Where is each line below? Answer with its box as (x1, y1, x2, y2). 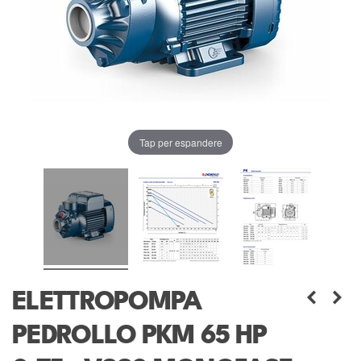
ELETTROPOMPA (12, 289, 201, 316)
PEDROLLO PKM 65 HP (12, 323, 268, 350)
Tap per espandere (139, 135, 222, 149)
